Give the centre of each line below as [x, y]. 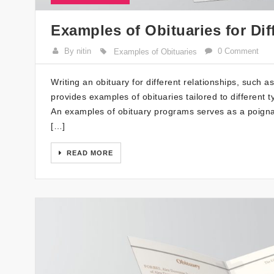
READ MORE [89, 153]
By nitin [78, 51]
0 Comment [239, 51]
